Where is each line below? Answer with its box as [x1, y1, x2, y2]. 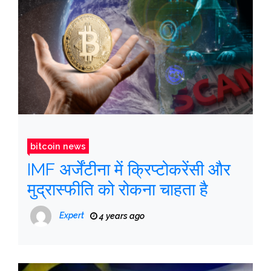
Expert [59, 210, 84, 220]
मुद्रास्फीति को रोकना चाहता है [27, 179, 208, 200]
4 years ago [97, 211, 145, 221]
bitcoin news [30, 140, 86, 151]
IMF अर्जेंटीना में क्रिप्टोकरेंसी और [27, 159, 230, 180]
